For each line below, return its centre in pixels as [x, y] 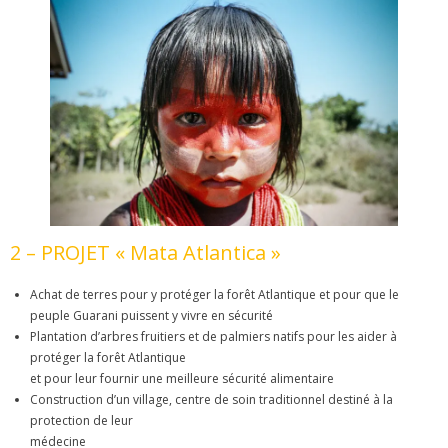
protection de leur [81, 421]
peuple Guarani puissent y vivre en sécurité [151, 316]
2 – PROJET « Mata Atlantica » [145, 253]
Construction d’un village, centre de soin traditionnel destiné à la [211, 400]
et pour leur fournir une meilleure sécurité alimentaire [182, 379]
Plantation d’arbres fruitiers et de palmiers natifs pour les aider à [213, 337]
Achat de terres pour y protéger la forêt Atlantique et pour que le [214, 295]
